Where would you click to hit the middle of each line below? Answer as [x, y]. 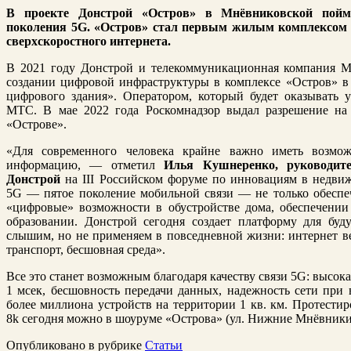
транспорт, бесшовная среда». [86, 249]
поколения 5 [42, 27]
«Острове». [36, 124]
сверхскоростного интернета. [89, 41]
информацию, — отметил [85, 165]
